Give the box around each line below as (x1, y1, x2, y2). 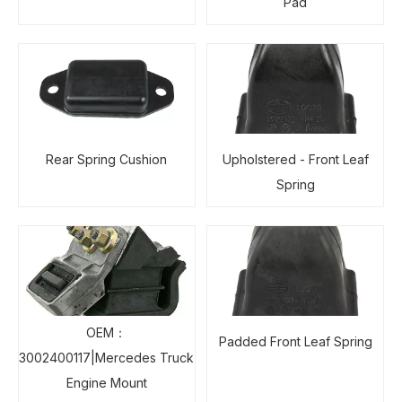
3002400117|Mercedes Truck (19, 350, 195, 365)
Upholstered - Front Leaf (222, 152, 369, 167)
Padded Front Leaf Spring (218, 334, 372, 349)
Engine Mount (66, 375, 147, 390)
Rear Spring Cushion (46, 152, 168, 167)
